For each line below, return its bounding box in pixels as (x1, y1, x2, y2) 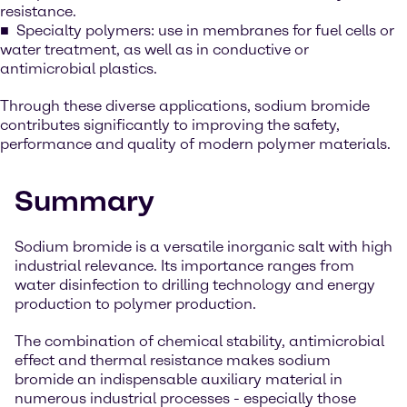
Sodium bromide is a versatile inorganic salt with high (15, 238, 392, 255)
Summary (15, 184, 154, 218)
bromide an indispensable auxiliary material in (15, 371, 342, 388)
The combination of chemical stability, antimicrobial (15, 333, 384, 350)
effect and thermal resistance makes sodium (15, 352, 331, 369)
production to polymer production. (15, 295, 256, 313)
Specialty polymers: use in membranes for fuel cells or (16, 22, 394, 39)
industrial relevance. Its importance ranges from (15, 257, 354, 274)
